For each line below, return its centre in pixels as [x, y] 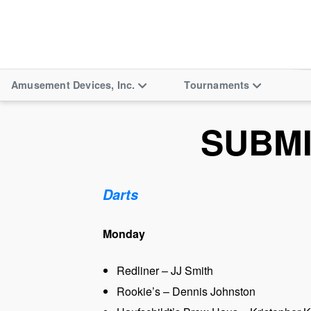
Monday [124, 234]
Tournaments [217, 84]
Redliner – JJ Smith [165, 271]
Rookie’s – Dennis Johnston [186, 292]
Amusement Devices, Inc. [73, 84]
